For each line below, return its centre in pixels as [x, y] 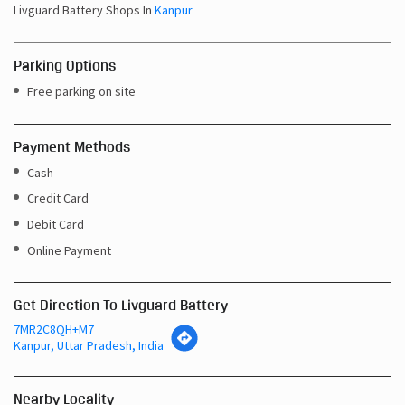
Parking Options [65, 66]
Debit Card [56, 224]
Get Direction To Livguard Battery [121, 306]
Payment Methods [72, 146]
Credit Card [58, 198]
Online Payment [69, 250]
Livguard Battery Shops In [83, 10]
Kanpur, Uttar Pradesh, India [89, 346]
